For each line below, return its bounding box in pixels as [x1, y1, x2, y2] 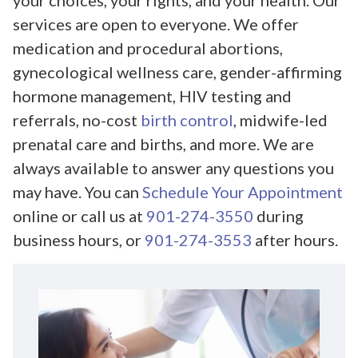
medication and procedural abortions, [13, 38, 283, 58]
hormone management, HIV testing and [13, 86, 292, 106]
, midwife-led [233, 110, 328, 130]
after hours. [252, 230, 338, 250]
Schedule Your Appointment [142, 182, 343, 202]
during [253, 206, 304, 226]
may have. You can [13, 182, 142, 202]
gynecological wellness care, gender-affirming [13, 62, 342, 82]
